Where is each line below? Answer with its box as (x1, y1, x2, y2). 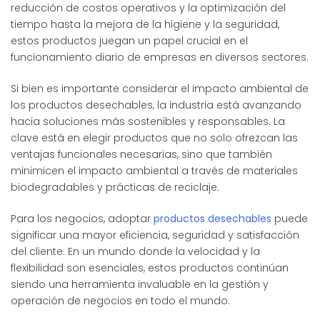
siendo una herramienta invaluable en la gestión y (11, 276, 269, 291)
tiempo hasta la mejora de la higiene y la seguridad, (11, 16, 279, 31)
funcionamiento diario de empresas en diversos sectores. (11, 49, 309, 64)
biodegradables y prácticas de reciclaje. (11, 179, 219, 194)
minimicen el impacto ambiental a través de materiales (11, 163, 298, 178)
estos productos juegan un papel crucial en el (11, 33, 248, 48)
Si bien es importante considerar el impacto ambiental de (11, 81, 309, 96)
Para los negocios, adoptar (11, 211, 154, 226)
